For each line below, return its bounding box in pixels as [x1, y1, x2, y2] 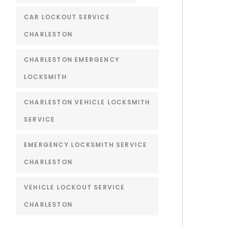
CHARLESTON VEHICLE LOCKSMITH [23, 97, 150, 106]
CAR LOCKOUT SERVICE [23, 12, 110, 21]
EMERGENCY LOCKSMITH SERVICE [23, 140, 147, 149]
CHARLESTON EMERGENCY [23, 55, 120, 64]
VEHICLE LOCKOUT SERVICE [23, 182, 125, 192]
